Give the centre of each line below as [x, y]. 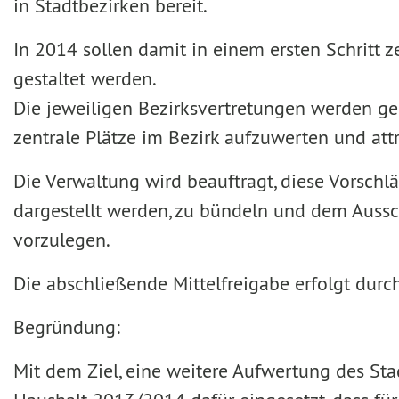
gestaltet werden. [85, 78]
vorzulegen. [62, 240]
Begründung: [67, 327]
